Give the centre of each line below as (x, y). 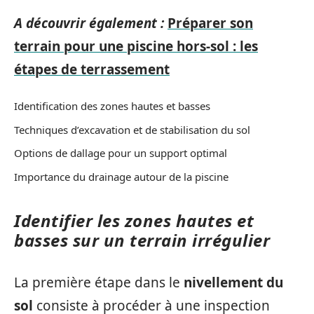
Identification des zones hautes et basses (112, 106)
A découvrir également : (89, 23)
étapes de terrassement (92, 69)
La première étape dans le (99, 282)
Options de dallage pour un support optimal (121, 153)
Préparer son (210, 23)
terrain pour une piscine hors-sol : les (136, 46)
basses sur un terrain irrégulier (142, 240)
